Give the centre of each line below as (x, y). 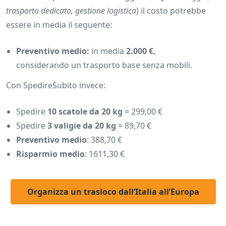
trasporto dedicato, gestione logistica (71, 11)
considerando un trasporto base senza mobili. (104, 65)
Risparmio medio (50, 154)
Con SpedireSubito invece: (56, 86)
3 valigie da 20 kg (82, 126)
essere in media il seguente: (59, 25)
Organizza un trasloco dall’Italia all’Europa (113, 192)
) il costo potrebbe (171, 11)
